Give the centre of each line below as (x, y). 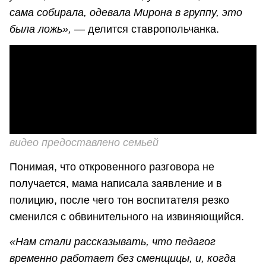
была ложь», (42, 29)
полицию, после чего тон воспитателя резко (119, 200)
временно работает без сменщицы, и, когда (123, 258)
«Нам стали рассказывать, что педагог (113, 241)
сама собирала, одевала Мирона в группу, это (126, 12)
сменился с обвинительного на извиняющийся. (127, 217)
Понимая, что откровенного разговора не (112, 167)
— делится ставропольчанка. (147, 29)
